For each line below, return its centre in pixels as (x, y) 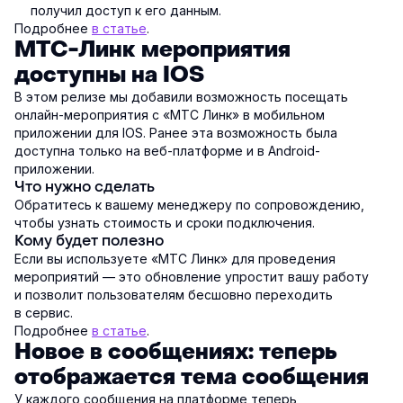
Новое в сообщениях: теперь (176, 352)
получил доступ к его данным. (126, 10)
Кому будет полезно (89, 240)
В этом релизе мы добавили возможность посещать (181, 96)
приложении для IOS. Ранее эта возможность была (176, 132)
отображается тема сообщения (192, 377)
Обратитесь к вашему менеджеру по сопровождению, (189, 204)
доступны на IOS (109, 75)
